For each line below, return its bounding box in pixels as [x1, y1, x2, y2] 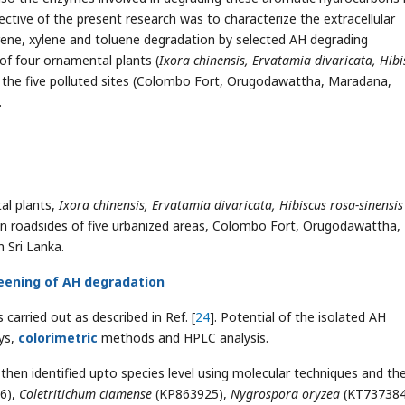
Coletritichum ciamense [15, 385, 152, 402]
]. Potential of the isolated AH [210, 308, 386, 325]
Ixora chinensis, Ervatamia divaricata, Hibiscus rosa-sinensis [55, 196, 403, 213]
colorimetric [18, 329, 101, 346]
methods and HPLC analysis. [101, 329, 268, 346]
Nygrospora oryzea [231, 385, 344, 402]
